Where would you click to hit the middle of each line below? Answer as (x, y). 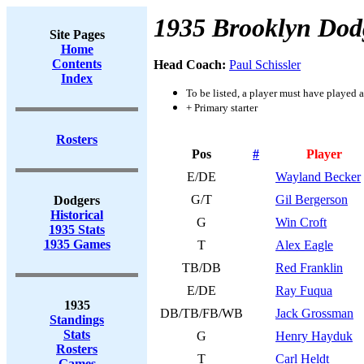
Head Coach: (191, 65)
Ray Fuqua (304, 290)
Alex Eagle (304, 245)
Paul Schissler (265, 65)
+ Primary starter (222, 108)
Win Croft (301, 222)
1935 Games (77, 244)
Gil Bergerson (312, 199)
